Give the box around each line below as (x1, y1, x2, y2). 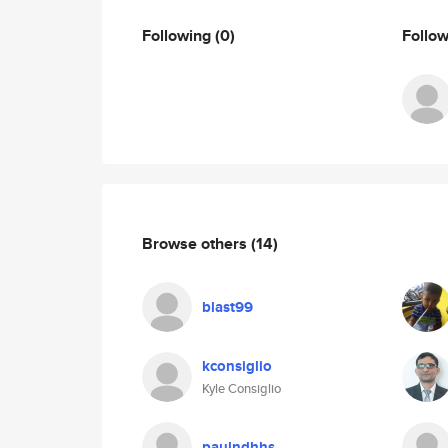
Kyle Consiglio (202, 379, 281, 398)
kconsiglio (202, 355, 272, 377)
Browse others (142, 231, 251, 255)
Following (142, 23, 215, 47)
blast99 (202, 296, 253, 318)
